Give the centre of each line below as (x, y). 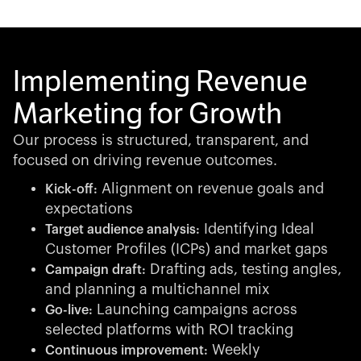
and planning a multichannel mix (158, 289)
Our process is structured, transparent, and (161, 140)
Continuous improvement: (127, 351)
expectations (89, 209)
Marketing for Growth (147, 114)
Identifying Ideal (257, 229)
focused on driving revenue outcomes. (145, 160)
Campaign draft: (95, 270)
